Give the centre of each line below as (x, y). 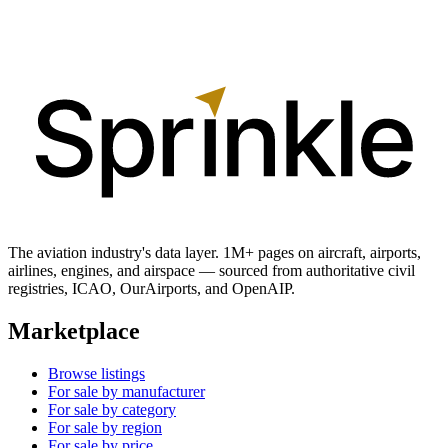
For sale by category (112, 409)
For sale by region (105, 427)
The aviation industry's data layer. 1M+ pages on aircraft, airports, (214, 253)
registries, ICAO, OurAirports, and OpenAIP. (151, 289)
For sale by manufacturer (126, 391)
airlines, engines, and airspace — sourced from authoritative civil (211, 271)
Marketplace (74, 331)
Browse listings (96, 373)
